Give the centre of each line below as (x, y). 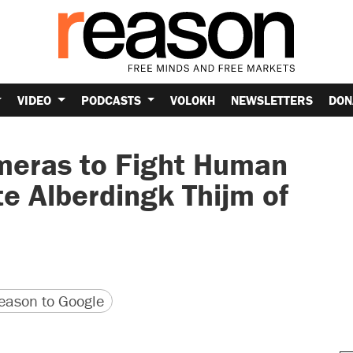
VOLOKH (193, 100)
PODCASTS (112, 100)
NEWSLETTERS (272, 100)
